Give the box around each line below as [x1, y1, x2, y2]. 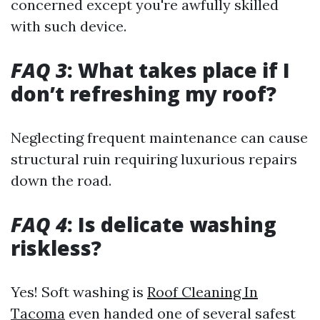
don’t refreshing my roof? [11, 79, 276, 107]
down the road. [11, 171, 111, 189]
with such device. [11, 16, 126, 35]
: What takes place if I [67, 56, 290, 84]
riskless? [11, 234, 101, 261]
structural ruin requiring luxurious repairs [11, 149, 297, 168]
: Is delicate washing [67, 210, 276, 238]
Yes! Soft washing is [11, 282, 147, 301]
